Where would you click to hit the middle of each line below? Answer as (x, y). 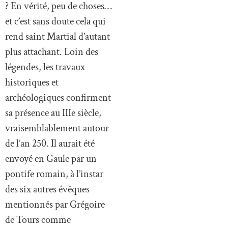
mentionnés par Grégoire (55, 204)
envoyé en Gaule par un (51, 159)
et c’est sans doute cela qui (55, 21)
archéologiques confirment (58, 97)
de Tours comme (38, 220)
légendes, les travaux (45, 67)
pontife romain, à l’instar (54, 174)
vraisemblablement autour (57, 128)
